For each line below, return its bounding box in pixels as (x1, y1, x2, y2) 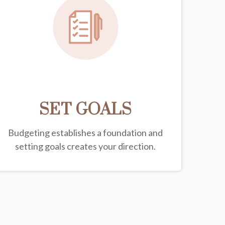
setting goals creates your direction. (15, 140, 156, 152)
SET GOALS (39, 99, 132, 120)
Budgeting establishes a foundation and (8, 127, 163, 138)
